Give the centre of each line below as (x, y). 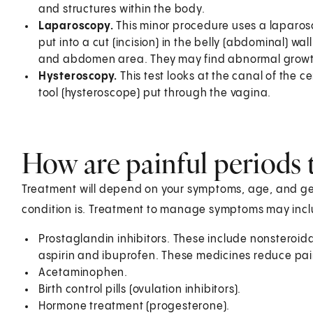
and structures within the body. (122, 9)
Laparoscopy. (77, 26)
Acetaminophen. (83, 272)
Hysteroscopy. (79, 76)
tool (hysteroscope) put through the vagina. (155, 93)
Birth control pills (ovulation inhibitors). (140, 289)
